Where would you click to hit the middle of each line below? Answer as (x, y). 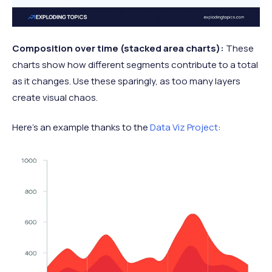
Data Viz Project (184, 127)
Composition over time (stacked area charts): (118, 48)
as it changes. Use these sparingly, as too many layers (126, 81)
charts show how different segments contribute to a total (135, 64)
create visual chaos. (55, 97)
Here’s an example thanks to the (81, 127)
